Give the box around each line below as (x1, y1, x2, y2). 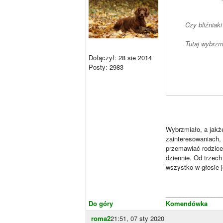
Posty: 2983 (89, 62, 123, 72)
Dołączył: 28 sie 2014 (89, 53, 152, 62)
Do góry (89, 198, 113, 208)
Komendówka (166, 198, 208, 208)
